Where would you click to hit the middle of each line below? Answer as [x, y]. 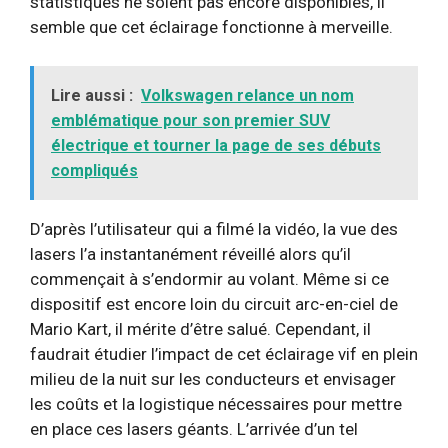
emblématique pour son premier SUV [190, 120]
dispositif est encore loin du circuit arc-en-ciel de [214, 303]
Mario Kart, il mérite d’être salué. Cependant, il [200, 328]
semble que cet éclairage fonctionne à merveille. [211, 27]
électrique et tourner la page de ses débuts [216, 145]
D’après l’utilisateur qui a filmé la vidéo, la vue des [214, 228]
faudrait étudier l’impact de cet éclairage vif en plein [224, 353]
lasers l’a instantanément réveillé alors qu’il [190, 253]
